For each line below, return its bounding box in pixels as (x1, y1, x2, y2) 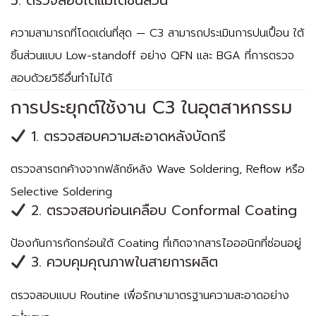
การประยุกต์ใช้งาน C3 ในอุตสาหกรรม (11, 94, 292, 121)
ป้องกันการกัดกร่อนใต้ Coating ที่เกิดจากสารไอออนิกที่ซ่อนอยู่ (11, 235, 301, 253)
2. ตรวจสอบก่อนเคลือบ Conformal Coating (25, 200, 297, 221)
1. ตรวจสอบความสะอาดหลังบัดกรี (25, 126, 226, 147)
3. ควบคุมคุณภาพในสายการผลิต (25, 252, 218, 273)
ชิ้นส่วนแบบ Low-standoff (11, 47, 136, 64)
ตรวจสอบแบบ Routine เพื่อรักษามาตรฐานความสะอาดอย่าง (11, 286, 289, 304)
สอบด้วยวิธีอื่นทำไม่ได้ (11, 69, 112, 87)
